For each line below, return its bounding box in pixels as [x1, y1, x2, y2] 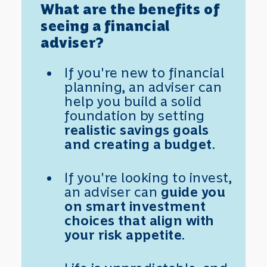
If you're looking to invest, [64, 169, 232, 186]
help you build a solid [64, 92, 201, 110]
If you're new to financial [64, 64, 224, 81]
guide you [160, 183, 225, 200]
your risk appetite [64, 226, 182, 243]
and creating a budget [64, 135, 212, 153]
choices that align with [64, 212, 215, 229]
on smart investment [64, 197, 206, 215]
